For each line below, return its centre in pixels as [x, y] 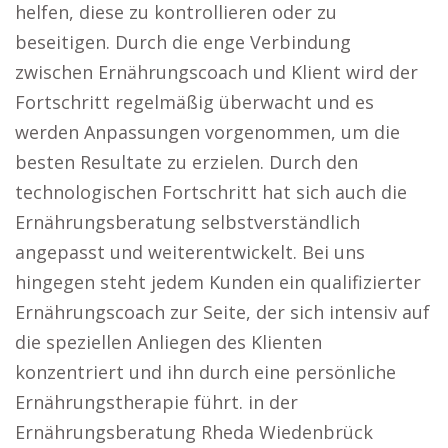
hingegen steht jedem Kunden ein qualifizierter [218, 282]
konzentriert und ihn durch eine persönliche [205, 372]
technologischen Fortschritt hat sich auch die [211, 192]
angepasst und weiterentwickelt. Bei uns [190, 252]
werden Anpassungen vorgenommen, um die [207, 132]
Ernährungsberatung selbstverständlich [187, 222]
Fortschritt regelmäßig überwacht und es [194, 102]
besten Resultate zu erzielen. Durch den [186, 162]
